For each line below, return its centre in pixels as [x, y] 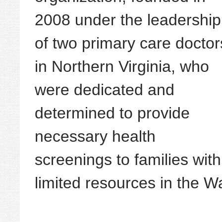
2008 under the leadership [128, 20]
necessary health [95, 137]
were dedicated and [105, 90]
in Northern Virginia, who [122, 67]
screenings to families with [128, 160]
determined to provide [112, 113]
